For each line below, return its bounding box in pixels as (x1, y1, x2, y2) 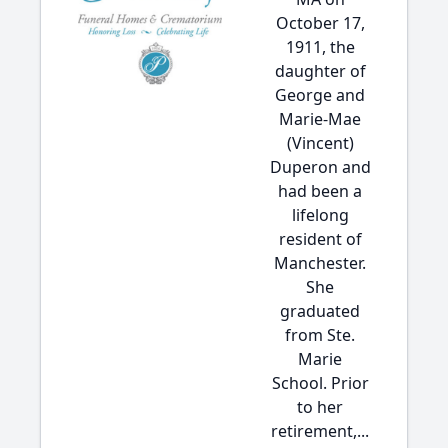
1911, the (285, 36, 355, 58)
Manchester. (274, 252, 366, 274)
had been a (278, 180, 362, 202)
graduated (280, 300, 360, 322)
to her (297, 396, 343, 418)
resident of (278, 228, 362, 250)
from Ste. (285, 324, 355, 346)
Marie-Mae (279, 108, 361, 130)
